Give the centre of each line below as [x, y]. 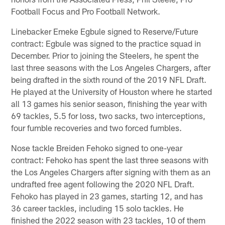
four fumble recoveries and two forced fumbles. [97, 128]
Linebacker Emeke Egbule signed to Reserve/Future [105, 31]
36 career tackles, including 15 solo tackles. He [98, 208]
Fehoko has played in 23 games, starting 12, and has [107, 196]
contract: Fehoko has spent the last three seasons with [110, 160]
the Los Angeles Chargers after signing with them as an [111, 172]
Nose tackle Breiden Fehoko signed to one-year [97, 148]
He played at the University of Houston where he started [112, 92]
